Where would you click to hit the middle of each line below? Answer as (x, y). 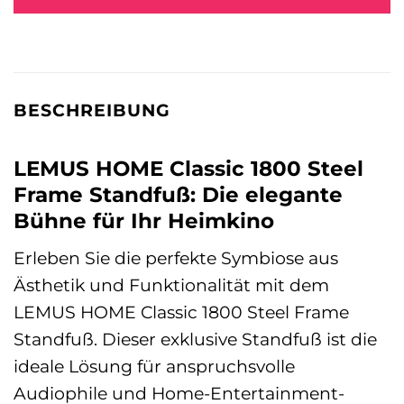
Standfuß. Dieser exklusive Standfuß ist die (195, 340)
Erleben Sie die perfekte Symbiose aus (176, 258)
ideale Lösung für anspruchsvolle (154, 367)
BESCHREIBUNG (92, 110)
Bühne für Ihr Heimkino (144, 220)
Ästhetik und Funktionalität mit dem (171, 285)
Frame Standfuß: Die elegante (178, 194)
